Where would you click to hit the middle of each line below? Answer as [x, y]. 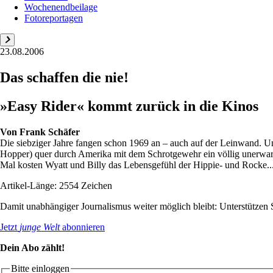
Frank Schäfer [50, 132]
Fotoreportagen [54, 18]
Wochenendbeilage [61, 7]
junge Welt [40, 227]
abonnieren [82, 227]
